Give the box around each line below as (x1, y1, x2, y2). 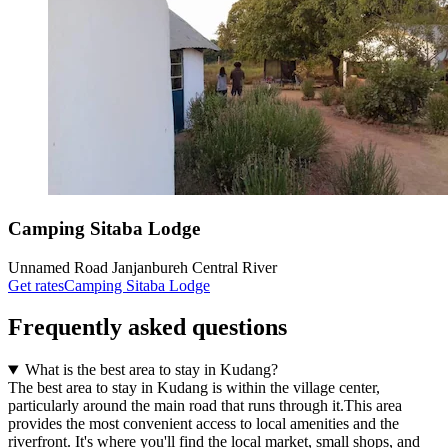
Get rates (8, 276, 64, 294)
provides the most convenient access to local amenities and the (8, 415, 399, 433)
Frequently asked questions (8, 314, 287, 341)
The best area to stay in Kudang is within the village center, (8, 379, 380, 397)
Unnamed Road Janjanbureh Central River (8, 258, 277, 276)
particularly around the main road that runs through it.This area (8, 397, 402, 415)
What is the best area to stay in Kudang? (24, 361, 278, 379)
